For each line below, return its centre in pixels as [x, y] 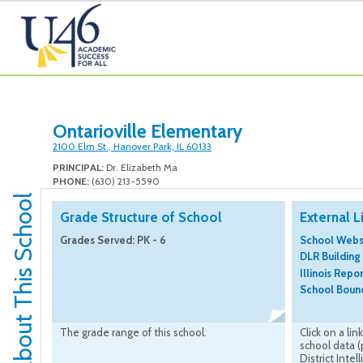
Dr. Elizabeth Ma [141, 168]
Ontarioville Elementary [147, 132]
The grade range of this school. [133, 333]
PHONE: [71, 181]
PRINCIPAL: [78, 168]
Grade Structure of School [141, 218]
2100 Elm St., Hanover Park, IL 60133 [132, 147]
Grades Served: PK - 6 [113, 240]
